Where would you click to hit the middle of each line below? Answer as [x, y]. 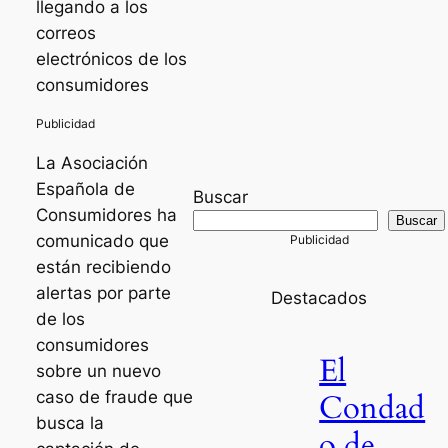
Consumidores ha [106, 214]
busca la [69, 422]
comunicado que [102, 240]
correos [65, 33]
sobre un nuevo [98, 370]
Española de [85, 188]
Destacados [319, 297]
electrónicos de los [111, 59]
